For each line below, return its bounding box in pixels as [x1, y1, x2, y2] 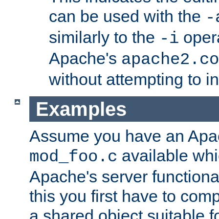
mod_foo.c [29, 148, 117, 167]
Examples [35, 98, 127, 120]
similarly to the [49, 27, 159, 46]
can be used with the [49, 6, 205, 25]
